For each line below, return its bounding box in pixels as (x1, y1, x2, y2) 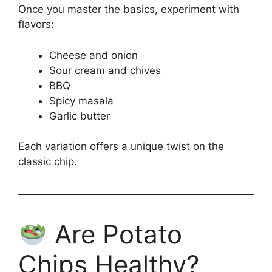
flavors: (18, 18, 54, 31)
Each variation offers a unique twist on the (18, 140, 224, 153)
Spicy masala (49, 94, 114, 107)
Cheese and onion (49, 49, 138, 61)
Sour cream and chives (49, 64, 161, 76)
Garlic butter (49, 109, 110, 122)
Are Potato (47, 219, 182, 250)
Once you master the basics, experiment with (18, 3, 239, 16)
